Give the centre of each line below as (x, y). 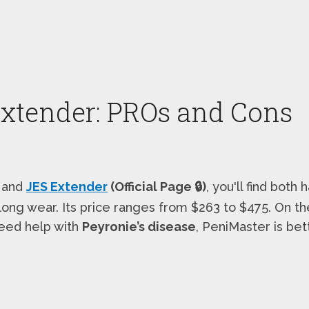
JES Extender (67, 186)
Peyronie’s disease (139, 226)
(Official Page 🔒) (157, 186)
